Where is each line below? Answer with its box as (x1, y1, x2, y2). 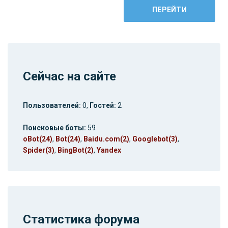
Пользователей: (23, 101, 82, 109)
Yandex (97, 146, 121, 154)
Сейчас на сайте (23, 69, 116, 83)
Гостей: (90, 101, 118, 109)
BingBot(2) (58, 146, 94, 154)
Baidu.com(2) (83, 134, 129, 143)
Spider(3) (23, 146, 54, 154)
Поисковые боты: (23, 123, 88, 132)
